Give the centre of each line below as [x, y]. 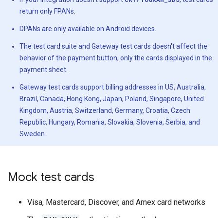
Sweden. [33, 134]
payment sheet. [44, 70]
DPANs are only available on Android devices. [88, 29]
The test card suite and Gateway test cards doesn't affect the [113, 46]
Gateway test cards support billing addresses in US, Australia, [113, 87]
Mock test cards [51, 177]
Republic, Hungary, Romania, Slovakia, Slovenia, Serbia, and [110, 122]
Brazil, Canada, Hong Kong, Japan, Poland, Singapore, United [112, 99]
